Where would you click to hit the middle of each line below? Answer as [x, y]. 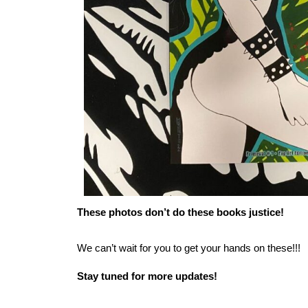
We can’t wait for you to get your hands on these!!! [189, 248]
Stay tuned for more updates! [147, 276]
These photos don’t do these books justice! [180, 212]
